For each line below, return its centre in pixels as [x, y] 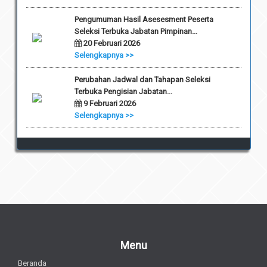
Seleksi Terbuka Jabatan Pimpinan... [136, 31]
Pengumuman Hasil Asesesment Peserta [144, 19]
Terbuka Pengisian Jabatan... [123, 91]
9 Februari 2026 [108, 103]
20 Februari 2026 [111, 43]
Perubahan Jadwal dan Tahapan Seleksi [142, 79]
